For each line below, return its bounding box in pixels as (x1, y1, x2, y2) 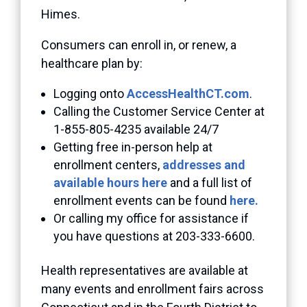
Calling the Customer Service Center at (53, 103, 265, 119)
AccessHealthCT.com (127, 86, 249, 101)
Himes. (41, 6, 80, 21)
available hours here (53, 175, 167, 190)
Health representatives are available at (41, 262, 248, 278)
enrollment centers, (53, 157, 162, 172)
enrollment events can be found (53, 193, 230, 208)
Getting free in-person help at (53, 139, 212, 154)
